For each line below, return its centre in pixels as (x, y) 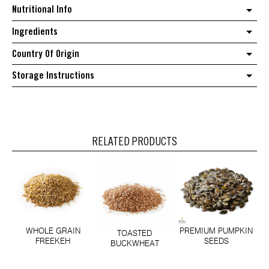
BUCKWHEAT (134, 243)
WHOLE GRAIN (53, 230)
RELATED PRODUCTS (134, 142)
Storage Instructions (53, 76)
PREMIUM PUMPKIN (216, 231)
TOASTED (134, 233)
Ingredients (35, 32)
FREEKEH (53, 240)
